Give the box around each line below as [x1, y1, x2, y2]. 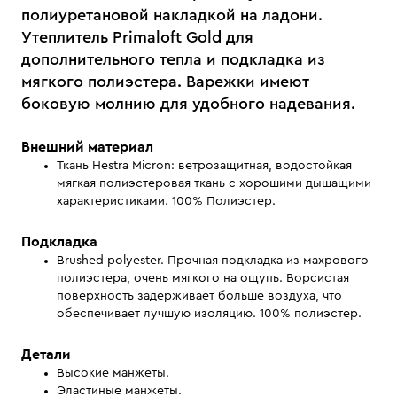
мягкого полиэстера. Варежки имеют [21, 74, 309, 90]
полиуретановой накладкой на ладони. [21, 7, 323, 23]
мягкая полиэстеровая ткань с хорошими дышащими [57, 177, 371, 190]
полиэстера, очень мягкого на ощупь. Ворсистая [57, 272, 349, 284]
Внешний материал [21, 140, 153, 154]
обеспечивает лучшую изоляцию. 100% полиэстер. [57, 307, 362, 320]
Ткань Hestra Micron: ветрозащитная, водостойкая [57, 160, 352, 172]
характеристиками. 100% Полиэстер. [57, 195, 276, 207]
